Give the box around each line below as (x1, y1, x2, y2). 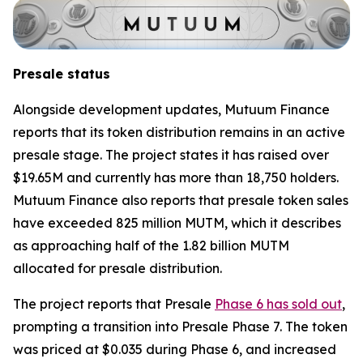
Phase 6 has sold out (215, 295, 342, 312)
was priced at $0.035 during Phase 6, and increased (13, 340, 336, 357)
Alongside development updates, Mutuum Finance (13, 100, 330, 117)
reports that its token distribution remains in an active (13, 123, 345, 140)
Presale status (13, 65, 110, 82)
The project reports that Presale (13, 295, 215, 312)
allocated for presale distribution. (13, 259, 222, 276)
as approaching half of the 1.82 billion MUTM (13, 237, 289, 254)
